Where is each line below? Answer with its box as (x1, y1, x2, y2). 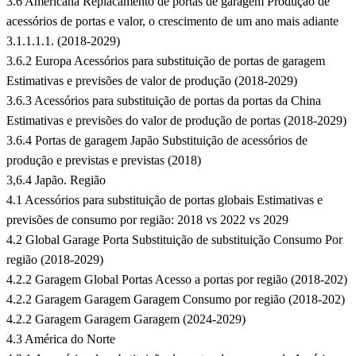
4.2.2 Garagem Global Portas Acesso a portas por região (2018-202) (6, 273, 347, 287)
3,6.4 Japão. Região (6, 173, 106, 188)
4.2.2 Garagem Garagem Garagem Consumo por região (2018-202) (6, 292, 345, 307)
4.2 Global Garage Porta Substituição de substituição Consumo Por (6, 233, 342, 247)
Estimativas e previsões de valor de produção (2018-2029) (6, 74, 297, 88)
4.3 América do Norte (6, 332, 115, 346)
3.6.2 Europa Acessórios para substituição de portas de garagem (6, 54, 325, 68)
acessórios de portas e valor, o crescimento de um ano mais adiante (6, 14, 339, 29)
